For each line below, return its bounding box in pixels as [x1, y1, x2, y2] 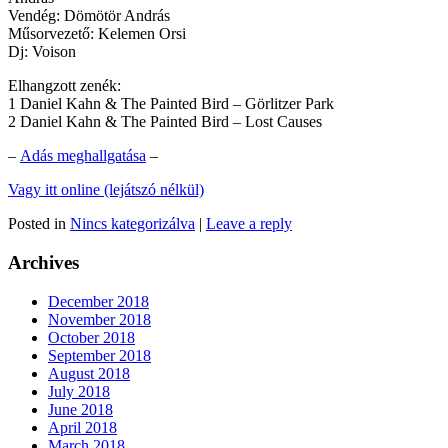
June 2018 [48, 400, 113, 418]
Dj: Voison [8, 43, 76, 61]
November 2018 [48, 310, 151, 328]
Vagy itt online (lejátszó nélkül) [8, 181, 204, 199]
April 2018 [48, 418, 117, 436]
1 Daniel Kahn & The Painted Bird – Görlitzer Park [8, 95, 334, 113]
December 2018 [48, 292, 149, 310]
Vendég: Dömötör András [8, 7, 170, 25]
